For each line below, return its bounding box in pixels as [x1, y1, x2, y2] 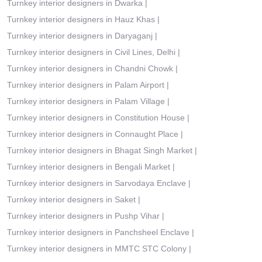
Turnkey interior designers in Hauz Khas [7, 15, 155, 24]
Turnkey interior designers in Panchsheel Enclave [7, 227, 189, 237]
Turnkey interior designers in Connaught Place [7, 129, 178, 139]
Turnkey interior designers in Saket [7, 195, 136, 204]
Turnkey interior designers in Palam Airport [7, 80, 164, 89]
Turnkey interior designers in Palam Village [7, 96, 165, 106]
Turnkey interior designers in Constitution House [7, 113, 185, 122]
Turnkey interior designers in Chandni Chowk [7, 64, 173, 73]
